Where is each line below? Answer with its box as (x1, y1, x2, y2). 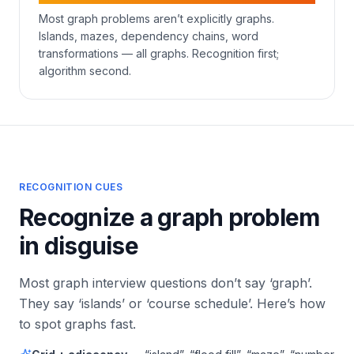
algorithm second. (39, 64, 131, 77)
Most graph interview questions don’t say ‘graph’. (19, 275, 312, 291)
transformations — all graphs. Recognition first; (39, 47, 279, 60)
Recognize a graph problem (19, 203, 320, 232)
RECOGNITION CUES (19, 181, 123, 193)
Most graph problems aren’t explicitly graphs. (39, 12, 274, 25)
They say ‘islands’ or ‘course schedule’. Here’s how (19, 296, 326, 311)
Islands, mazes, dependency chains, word (39, 29, 258, 43)
